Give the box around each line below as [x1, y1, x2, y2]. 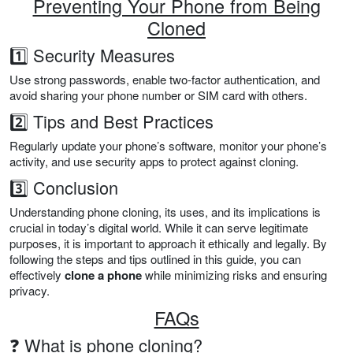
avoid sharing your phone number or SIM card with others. [9, 87, 307, 104]
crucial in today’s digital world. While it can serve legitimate [9, 219, 308, 236]
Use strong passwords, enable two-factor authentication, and [9, 71, 320, 88]
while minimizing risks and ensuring [142, 266, 327, 284]
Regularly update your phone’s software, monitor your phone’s [9, 137, 327, 154]
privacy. [9, 282, 50, 299]
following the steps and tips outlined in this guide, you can [9, 251, 301, 268]
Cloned [147, 14, 206, 42]
